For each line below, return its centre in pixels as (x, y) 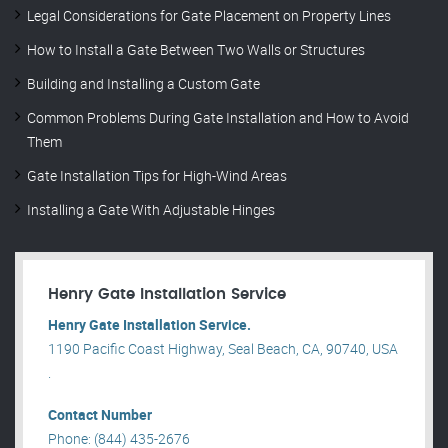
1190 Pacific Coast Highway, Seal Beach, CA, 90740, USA (223, 349)
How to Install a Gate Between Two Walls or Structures (196, 50)
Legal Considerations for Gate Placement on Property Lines (209, 16)
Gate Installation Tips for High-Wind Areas (157, 176)
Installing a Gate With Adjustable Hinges (151, 210)
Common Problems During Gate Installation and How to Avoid (218, 118)
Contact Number (100, 415)
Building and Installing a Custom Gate (143, 84)
